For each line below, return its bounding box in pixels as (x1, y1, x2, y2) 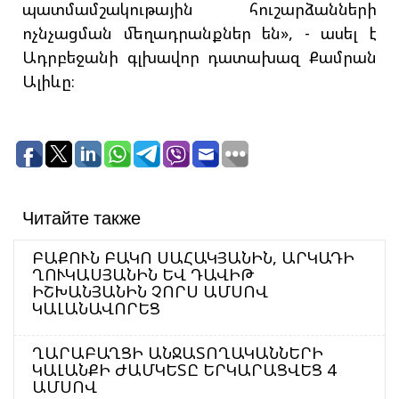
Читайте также (22, 206, 141, 231)
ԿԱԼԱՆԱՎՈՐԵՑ (32, 297, 160, 320)
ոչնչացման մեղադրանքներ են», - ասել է (22, 22, 377, 45)
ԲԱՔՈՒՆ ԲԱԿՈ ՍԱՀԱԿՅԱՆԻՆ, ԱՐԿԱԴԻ (32, 247, 354, 269)
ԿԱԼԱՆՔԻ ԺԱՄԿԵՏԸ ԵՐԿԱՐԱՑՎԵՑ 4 (32, 359, 336, 381)
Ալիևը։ (22, 70, 75, 93)
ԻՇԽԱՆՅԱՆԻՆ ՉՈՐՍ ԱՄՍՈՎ (32, 281, 268, 303)
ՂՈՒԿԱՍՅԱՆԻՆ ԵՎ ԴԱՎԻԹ (32, 264, 254, 286)
